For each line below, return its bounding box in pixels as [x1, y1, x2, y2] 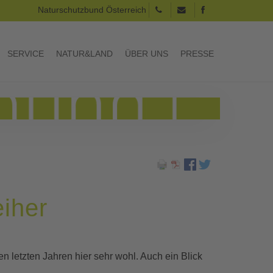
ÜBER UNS [125, 49, 168, 58]
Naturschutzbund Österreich [38, 5, 149, 15]
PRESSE [180, 49, 214, 58]
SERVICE [7, 49, 44, 58]
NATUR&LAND [56, 49, 113, 58]
